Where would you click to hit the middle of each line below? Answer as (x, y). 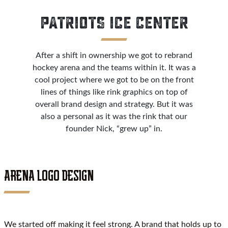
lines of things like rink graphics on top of (114, 92)
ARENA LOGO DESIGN (49, 177)
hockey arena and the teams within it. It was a (114, 68)
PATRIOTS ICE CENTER (114, 24)
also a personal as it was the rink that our (114, 117)
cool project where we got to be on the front (114, 80)
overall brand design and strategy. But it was (114, 105)
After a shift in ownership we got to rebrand (114, 56)
